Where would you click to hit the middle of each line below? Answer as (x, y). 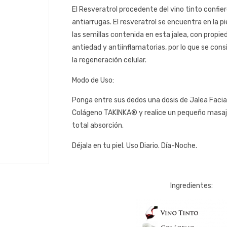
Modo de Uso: (93, 80)
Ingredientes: (192, 185)
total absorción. (98, 125)
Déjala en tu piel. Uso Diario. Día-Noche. (135, 145)
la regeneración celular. (109, 60)
